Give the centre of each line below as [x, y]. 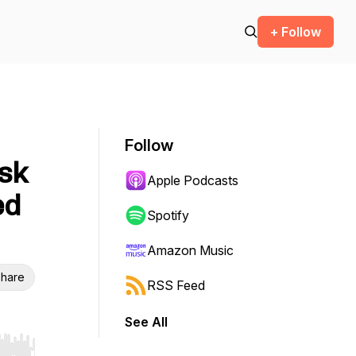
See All [146, 322]
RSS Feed [176, 285]
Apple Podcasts [193, 180]
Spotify [168, 215]
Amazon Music [190, 250]
